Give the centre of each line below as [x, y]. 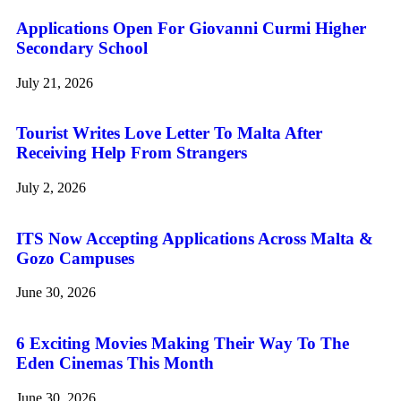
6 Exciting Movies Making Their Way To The [183, 344]
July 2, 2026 [51, 187]
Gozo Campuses [75, 258]
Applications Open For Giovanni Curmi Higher [191, 28]
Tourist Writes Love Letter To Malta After [169, 133]
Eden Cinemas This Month [115, 363]
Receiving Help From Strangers [132, 153]
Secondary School [82, 47]
